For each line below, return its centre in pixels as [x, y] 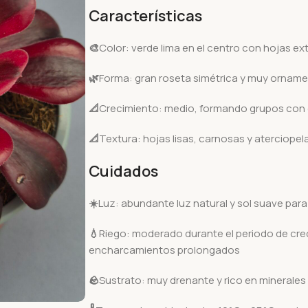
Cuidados [123, 171]
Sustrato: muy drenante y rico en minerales [202, 280]
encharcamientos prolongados [164, 250]
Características [145, 16]
